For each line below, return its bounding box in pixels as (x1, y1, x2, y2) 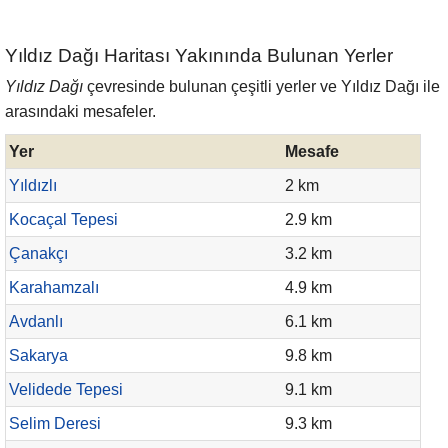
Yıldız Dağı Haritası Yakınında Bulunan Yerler (5, 45, 393, 66)
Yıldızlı (9, 177, 57, 194)
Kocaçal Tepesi (9, 211, 118, 228)
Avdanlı (9, 313, 63, 330)
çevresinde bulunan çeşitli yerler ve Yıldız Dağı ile (83, 78, 440, 95)
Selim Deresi (9, 415, 101, 432)
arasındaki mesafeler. (5, 103, 156, 120)
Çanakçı (9, 245, 68, 262)
